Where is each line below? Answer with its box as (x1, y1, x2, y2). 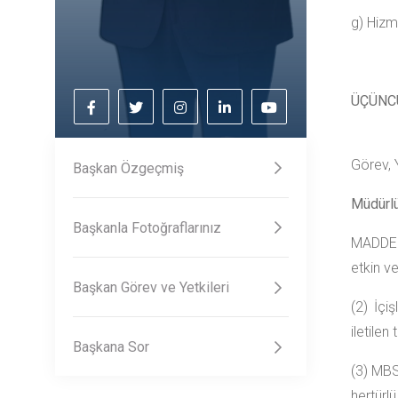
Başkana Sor (73, 338, 149, 356)
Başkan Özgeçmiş (73, 159, 184, 177)
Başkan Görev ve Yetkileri (73, 279, 229, 297)
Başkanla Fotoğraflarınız (73, 219, 221, 236)
